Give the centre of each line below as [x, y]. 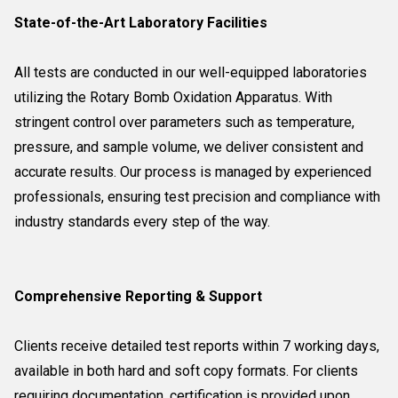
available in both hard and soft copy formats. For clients [186, 371]
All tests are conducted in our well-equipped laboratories [191, 72]
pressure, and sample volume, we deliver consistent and [189, 147]
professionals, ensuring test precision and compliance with [197, 197]
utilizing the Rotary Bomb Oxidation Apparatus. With [173, 97]
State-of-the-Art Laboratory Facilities [141, 23]
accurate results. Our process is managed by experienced [193, 172]
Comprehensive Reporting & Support [138, 296]
